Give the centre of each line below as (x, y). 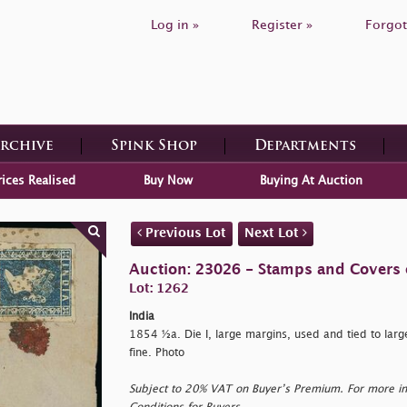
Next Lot (273, 233)
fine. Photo (156, 352)
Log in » (175, 25)
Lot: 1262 (159, 288)
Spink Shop (154, 146)
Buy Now (168, 180)
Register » (282, 25)
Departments (305, 146)
